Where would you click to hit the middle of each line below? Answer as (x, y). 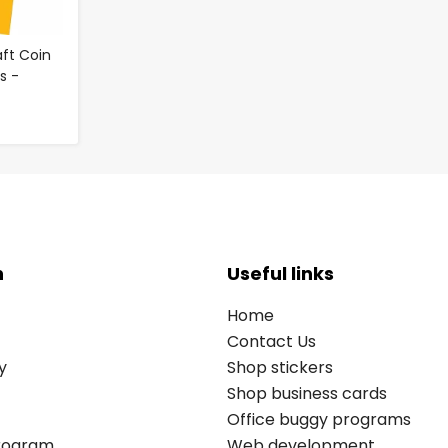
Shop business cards (307, 393)
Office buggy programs (319, 419)
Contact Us (271, 341)
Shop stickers (280, 367)
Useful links (280, 273)
